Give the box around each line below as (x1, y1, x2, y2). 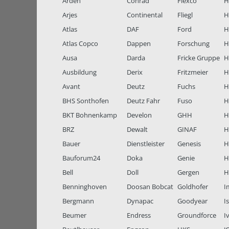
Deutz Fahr (126, 96, 160, 106)
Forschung (177, 39, 210, 49)
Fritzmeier (177, 67, 208, 77)
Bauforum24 (62, 153, 100, 163)
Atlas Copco (62, 39, 98, 49)
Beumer (62, 211, 86, 220)
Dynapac (126, 196, 153, 206)
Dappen (126, 39, 151, 49)
